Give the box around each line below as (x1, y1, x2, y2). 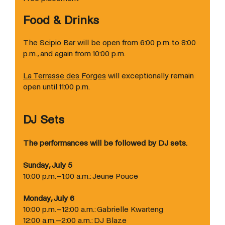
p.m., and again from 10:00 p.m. (23, 49, 126, 58)
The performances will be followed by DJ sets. (23, 138, 187, 147)
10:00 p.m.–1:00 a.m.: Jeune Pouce (23, 171, 138, 180)
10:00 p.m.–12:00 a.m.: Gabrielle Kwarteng (23, 204, 163, 213)
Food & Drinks (23, 14, 99, 27)
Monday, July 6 (23, 193, 74, 202)
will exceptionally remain (106, 71, 194, 80)
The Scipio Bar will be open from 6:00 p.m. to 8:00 (23, 38, 196, 47)
